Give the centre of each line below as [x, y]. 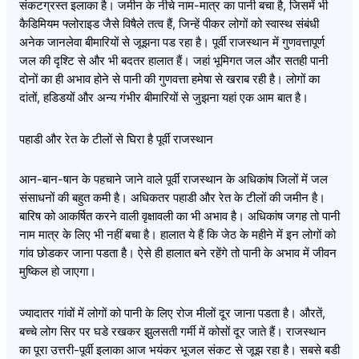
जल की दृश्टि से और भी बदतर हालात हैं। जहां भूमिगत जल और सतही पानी [173, 61]
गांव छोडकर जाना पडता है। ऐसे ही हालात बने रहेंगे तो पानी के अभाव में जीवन [178, 254]
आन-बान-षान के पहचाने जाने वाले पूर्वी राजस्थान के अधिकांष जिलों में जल [173, 180]
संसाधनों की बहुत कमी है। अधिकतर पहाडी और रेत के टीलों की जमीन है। [172, 198]
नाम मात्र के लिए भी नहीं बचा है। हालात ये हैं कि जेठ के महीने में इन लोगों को [177, 235]
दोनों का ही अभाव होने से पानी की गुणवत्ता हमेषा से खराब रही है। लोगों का [169, 80]
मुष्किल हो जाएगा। [58, 272]
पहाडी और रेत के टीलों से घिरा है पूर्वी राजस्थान [116, 139]
